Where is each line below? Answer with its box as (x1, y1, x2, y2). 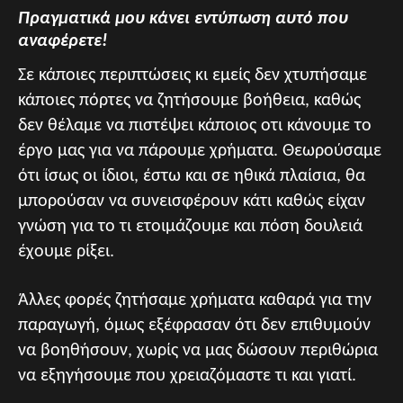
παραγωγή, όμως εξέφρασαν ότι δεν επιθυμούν (18, 316, 371, 335)
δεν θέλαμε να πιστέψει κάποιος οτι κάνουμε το (18, 116, 372, 135)
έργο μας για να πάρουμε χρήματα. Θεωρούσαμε (18, 141, 381, 160)
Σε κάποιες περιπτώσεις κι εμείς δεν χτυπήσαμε (18, 66, 367, 85)
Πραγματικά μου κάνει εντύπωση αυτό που (18, 9, 348, 28)
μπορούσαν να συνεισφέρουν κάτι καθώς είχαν (18, 192, 365, 210)
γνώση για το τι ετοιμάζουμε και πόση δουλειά (18, 217, 363, 236)
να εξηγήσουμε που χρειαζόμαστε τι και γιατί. (18, 366, 356, 385)
